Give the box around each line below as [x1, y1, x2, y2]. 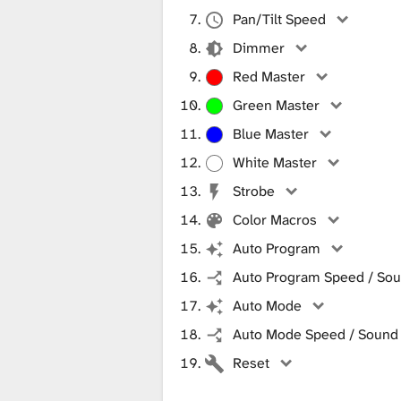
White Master [233, 152, 318, 172]
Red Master [233, 66, 306, 86]
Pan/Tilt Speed [233, 9, 327, 29]
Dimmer [233, 38, 286, 57]
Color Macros [233, 209, 318, 229]
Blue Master [233, 124, 310, 143]
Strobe [233, 181, 276, 200]
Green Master [233, 95, 320, 115]
